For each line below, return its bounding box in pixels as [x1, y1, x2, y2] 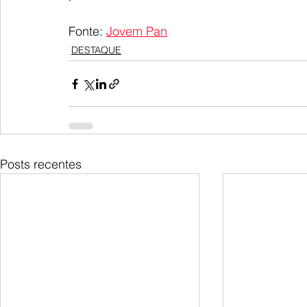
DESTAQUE [71, 44, 121, 57]
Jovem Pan [106, 23, 167, 40]
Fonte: [69, 23, 106, 40]
